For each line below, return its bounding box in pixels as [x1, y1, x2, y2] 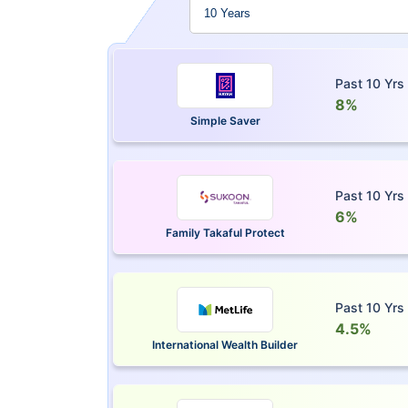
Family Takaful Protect [165, 226, 285, 240]
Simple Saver [189, 114, 260, 127]
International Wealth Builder [152, 338, 299, 352]
